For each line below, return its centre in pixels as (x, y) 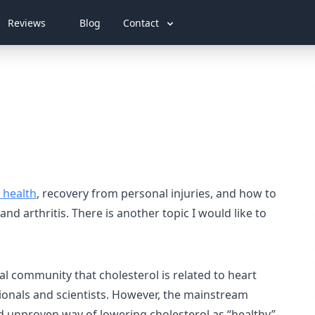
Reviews (27, 23)
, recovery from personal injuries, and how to (156, 193)
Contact (142, 23)
